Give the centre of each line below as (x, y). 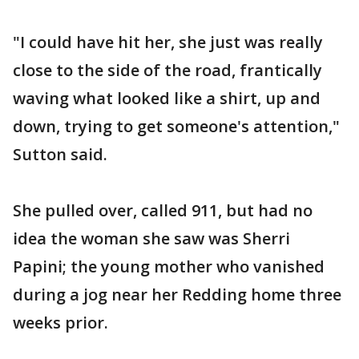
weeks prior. (61, 323)
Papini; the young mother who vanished (169, 266)
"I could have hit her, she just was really (168, 42)
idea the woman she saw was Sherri (151, 238)
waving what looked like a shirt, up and (167, 98)
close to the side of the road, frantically (167, 70)
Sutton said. (60, 154)
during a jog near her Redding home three (177, 294)
